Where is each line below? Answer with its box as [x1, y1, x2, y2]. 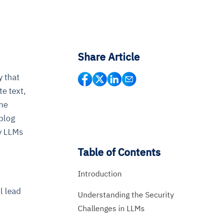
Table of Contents [77, 145, 160, 159]
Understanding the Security [77, 189, 174, 199]
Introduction [77, 168, 124, 178]
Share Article [77, 50, 140, 64]
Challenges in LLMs [77, 203, 145, 213]
